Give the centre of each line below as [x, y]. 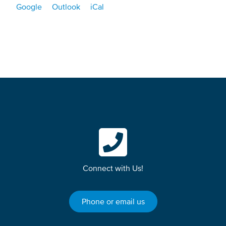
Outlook [66, 7]
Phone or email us [113, 202]
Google [29, 7]
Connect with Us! [113, 168]
